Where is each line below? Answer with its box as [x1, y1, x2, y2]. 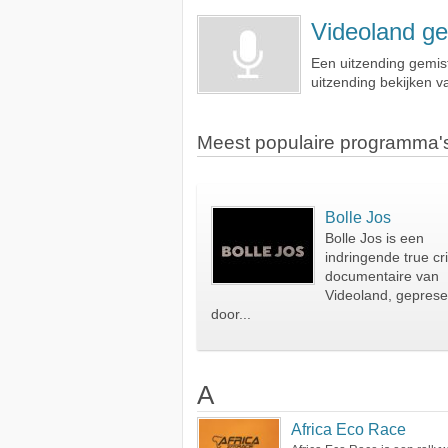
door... [211, 307, 251, 322]
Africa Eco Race [291, 421, 406, 438]
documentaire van [325, 269, 439, 284]
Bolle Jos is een [325, 231, 424, 246]
